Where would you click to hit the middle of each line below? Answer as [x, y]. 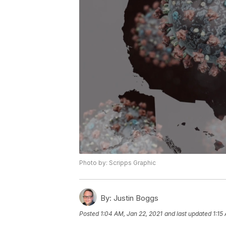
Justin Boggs [135, 198]
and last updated [188, 214]
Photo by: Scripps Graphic [118, 163]
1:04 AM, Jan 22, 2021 [131, 214]
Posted [90, 214]
